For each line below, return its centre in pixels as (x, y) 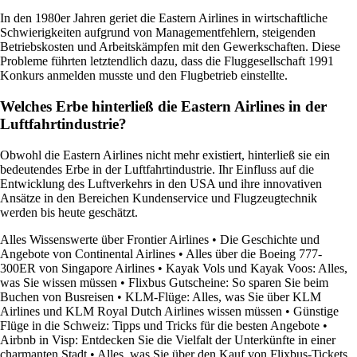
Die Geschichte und (270, 239)
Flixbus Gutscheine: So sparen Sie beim (228, 282)
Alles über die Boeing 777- (254, 253)
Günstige (316, 311)
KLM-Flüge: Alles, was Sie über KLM (223, 296)
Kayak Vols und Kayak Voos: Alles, (257, 268)
